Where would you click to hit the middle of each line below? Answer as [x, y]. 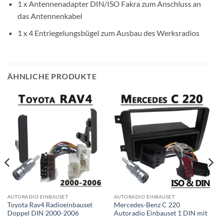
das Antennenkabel [50, 16]
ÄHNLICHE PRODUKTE [52, 76]
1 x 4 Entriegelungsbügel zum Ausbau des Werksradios [108, 33]
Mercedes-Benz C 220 [147, 205]
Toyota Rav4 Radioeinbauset [50, 205]
